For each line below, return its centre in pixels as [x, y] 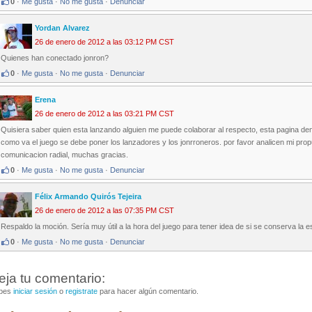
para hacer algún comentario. [148, 291]
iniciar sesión [35, 291]
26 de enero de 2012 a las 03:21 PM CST [104, 114]
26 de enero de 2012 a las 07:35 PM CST [104, 211]
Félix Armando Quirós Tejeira [88, 197]
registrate [81, 291]
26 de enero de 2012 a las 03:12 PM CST [104, 42]
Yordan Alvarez [62, 28]
